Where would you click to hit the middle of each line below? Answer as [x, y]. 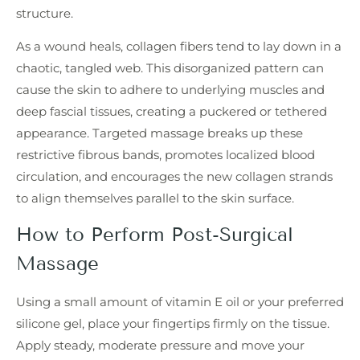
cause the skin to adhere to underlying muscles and [170, 90]
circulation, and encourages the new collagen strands [174, 177]
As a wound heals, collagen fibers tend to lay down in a [179, 47]
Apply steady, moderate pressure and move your [160, 346]
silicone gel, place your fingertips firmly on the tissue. [173, 324]
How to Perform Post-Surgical [155, 235]
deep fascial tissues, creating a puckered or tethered [172, 112]
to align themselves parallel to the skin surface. [155, 198]
